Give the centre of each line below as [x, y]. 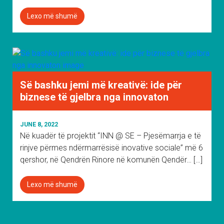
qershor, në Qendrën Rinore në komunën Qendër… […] [111, 160]
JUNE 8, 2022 [39, 124]
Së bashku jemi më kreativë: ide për [101, 85]
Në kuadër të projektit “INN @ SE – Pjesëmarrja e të [110, 136]
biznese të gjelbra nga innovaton [94, 97]
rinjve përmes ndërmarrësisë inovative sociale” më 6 [111, 148]
